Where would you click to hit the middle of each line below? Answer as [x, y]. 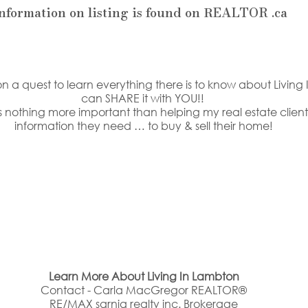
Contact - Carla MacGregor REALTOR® [144, 290]
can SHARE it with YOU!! [144, 98]
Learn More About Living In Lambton [144, 276]
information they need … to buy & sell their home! [144, 126]
